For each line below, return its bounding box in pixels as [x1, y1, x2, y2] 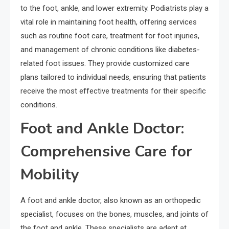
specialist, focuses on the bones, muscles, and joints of [20, 210, 209, 219]
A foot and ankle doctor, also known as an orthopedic [20, 196, 201, 205]
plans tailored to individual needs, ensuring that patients [20, 73, 206, 82]
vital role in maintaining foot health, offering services [20, 17, 197, 27]
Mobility [20, 164, 79, 186]
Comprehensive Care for [20, 141, 192, 163]
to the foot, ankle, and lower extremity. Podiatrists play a [20, 4, 209, 13]
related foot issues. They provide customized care [20, 59, 190, 68]
